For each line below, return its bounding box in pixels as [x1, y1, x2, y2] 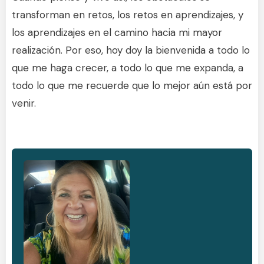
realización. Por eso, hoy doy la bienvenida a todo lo [12, 43, 250, 57]
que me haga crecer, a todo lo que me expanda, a [12, 61, 243, 74]
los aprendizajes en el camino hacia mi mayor [12, 25, 222, 39]
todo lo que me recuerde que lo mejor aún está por [12, 78, 252, 92]
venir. [12, 96, 36, 110]
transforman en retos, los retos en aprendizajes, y [12, 8, 243, 21]
